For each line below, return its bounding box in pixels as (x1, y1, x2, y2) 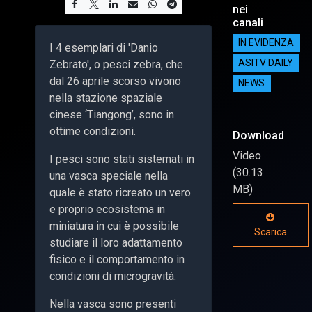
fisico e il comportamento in (49, 252, 185, 266)
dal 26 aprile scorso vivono (49, 74, 181, 88)
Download (232, 128, 284, 142)
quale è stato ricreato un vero (49, 185, 191, 199)
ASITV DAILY (238, 57, 294, 69)
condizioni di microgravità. (49, 269, 176, 283)
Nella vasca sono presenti (49, 297, 176, 311)
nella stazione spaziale (49, 91, 162, 104)
